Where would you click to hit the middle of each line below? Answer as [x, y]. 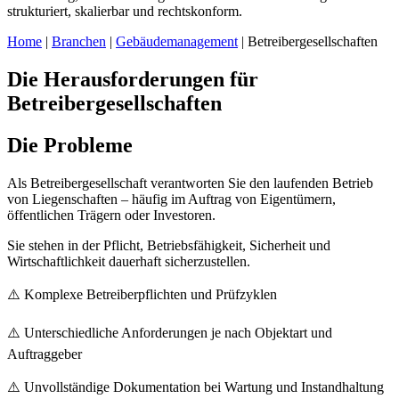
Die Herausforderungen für [133, 80]
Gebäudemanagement [177, 42]
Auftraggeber [45, 354]
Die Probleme [70, 146]
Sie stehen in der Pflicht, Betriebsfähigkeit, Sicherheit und [169, 246]
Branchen [79, 42]
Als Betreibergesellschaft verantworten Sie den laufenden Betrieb [190, 183]
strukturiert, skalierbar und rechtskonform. [125, 12]
